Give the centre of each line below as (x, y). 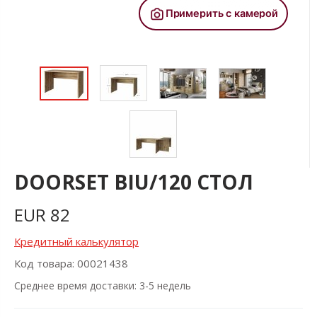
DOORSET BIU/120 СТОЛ (134, 182)
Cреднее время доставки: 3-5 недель (103, 285)
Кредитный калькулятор (76, 241)
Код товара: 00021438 (71, 263)
